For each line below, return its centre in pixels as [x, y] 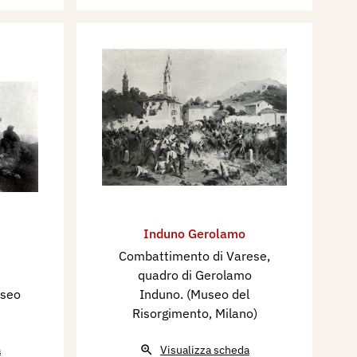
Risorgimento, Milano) [194, 314]
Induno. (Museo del [194, 294]
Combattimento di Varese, [194, 256]
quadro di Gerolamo [194, 275]
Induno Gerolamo [194, 234]
